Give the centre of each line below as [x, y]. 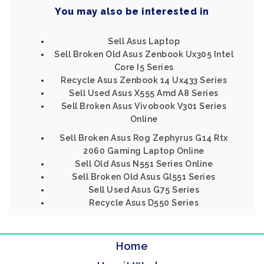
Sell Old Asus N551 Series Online [144, 164]
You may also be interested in [132, 11]
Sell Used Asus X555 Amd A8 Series [144, 93]
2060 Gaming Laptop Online [144, 151]
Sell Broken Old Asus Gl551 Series [144, 177]
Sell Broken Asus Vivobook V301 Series [144, 106]
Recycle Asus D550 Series [144, 203]
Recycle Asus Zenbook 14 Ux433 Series [144, 80]
